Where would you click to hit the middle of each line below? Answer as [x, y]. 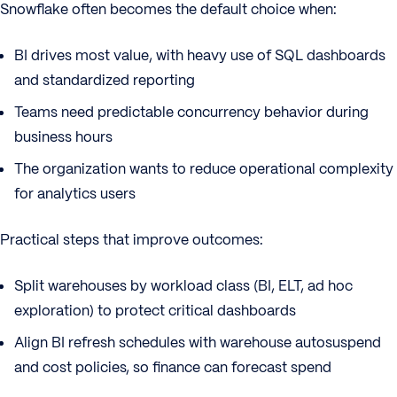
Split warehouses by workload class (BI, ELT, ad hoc [183, 286]
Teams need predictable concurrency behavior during [191, 112]
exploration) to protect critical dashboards [155, 311]
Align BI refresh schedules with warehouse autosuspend [198, 343]
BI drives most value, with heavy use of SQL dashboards [200, 55]
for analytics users [75, 194]
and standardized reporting [105, 80]
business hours [63, 137]
